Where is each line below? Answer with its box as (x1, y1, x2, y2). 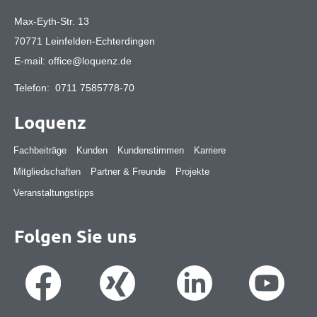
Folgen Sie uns (14, 224, 137, 248)
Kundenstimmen (117, 144, 184, 156)
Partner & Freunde (90, 166, 166, 177)
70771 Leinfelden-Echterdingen (14, 35, 155, 47)
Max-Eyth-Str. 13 (14, 15, 89, 27)
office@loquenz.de (48, 54, 132, 67)
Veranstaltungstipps (13, 187, 94, 198)
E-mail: (14, 54, 48, 67)
